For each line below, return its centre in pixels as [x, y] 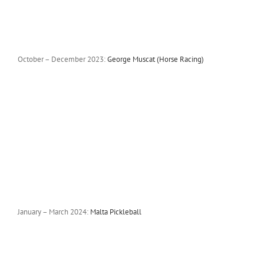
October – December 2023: [62, 59]
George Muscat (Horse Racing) [155, 59]
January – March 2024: [54, 212]
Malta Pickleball [115, 212]
